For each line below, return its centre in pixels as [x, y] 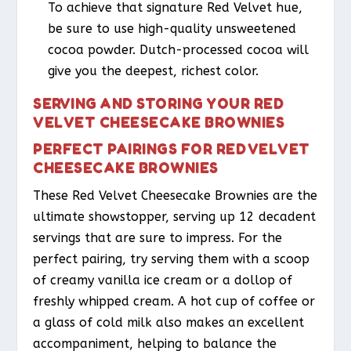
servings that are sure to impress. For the [158, 238]
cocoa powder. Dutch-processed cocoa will [178, 50]
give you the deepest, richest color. [153, 71]
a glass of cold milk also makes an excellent [169, 323]
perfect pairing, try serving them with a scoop [172, 259]
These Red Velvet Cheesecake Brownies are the [175, 196]
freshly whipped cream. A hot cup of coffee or [174, 302]
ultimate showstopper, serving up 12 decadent [175, 217]
